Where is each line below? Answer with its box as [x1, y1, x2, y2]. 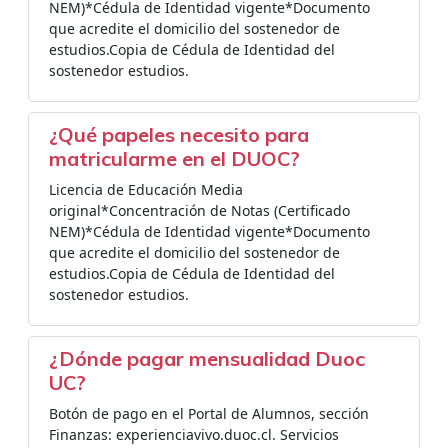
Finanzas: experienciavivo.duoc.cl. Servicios [49, 425, 339, 444]
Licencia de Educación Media [49, 180, 243, 199]
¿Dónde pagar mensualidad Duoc [49, 346, 365, 371]
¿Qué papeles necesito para [49, 122, 309, 147]
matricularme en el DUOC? [49, 146, 300, 171]
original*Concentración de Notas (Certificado [49, 201, 350, 220]
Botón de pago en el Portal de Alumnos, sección [49, 404, 369, 423]
